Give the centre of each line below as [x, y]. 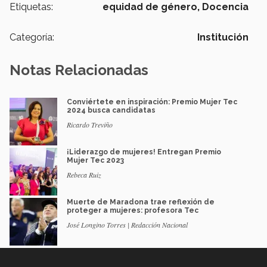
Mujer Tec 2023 [95, 160]
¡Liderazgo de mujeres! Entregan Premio [144, 152]
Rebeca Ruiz [84, 174]
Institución [223, 37]
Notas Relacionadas [79, 70]
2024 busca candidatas [111, 110]
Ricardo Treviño [90, 124]
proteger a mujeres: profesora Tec [133, 210]
